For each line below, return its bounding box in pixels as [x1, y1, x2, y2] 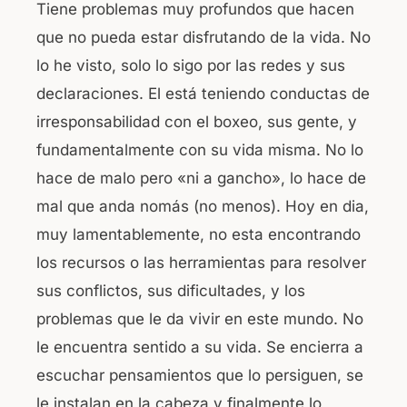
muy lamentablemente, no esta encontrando [36, 224, 361, 243]
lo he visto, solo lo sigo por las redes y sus [36, 55, 345, 74]
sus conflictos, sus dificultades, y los [36, 281, 305, 300]
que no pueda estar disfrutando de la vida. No [36, 27, 371, 46]
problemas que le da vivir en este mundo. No [36, 309, 363, 328]
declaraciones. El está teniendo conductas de [36, 84, 370, 103]
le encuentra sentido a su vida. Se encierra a [36, 337, 363, 356]
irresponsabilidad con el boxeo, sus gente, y [36, 112, 357, 131]
